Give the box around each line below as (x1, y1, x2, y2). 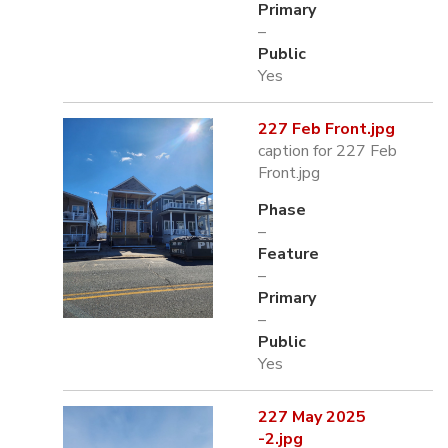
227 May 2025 (258, 406, 366, 428)
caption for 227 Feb (258, 140, 397, 162)
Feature (258, 243, 319, 265)
